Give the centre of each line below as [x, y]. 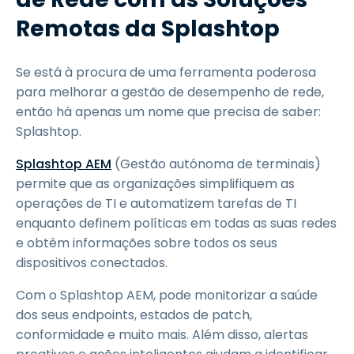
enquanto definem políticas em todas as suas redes [176, 223]
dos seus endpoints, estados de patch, [134, 315]
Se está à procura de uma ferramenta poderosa [166, 72]
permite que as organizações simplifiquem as [155, 184]
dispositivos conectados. [92, 263]
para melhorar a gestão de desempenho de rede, [170, 92]
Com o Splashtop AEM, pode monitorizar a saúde [167, 295]
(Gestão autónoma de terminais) [216, 164]
